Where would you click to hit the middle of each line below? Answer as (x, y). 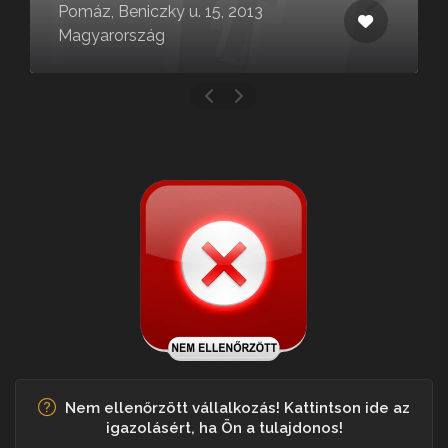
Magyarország (111, 35)
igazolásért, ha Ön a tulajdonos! (224, 427)
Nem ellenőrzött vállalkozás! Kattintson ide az (237, 407)
